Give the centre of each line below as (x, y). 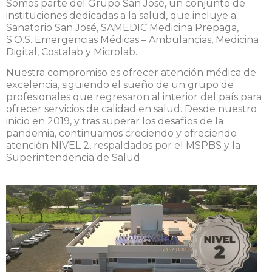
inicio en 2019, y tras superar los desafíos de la (115, 121)
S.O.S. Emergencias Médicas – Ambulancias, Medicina (132, 39)
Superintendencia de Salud (73, 157)
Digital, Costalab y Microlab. (72, 52)
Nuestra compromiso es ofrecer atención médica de (131, 72)
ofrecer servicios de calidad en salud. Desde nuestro (131, 109)
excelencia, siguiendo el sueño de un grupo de (120, 84)
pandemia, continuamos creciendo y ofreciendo (121, 133)
